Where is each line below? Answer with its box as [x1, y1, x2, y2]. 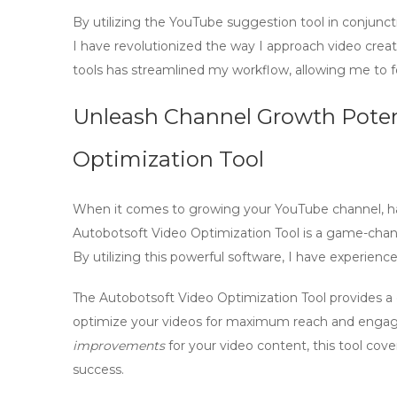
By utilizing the [73, 14, 169, 30]
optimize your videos [73, 314, 202, 330]
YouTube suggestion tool [169, 14, 324, 30]
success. [73, 362, 124, 378]
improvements [73, 338, 165, 354]
